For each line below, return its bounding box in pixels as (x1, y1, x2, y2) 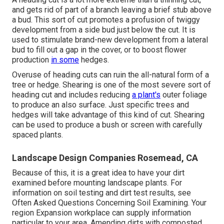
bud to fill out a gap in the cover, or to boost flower (12, 45, 186, 55)
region (12, 208, 36, 218)
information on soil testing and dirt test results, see (12, 188, 191, 198)
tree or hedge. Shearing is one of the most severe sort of (12, 80, 211, 90)
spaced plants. (12, 130, 63, 140)
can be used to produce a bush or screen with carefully (12, 120, 202, 130)
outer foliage (160, 90, 207, 100)
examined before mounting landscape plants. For (12, 178, 182, 188)
